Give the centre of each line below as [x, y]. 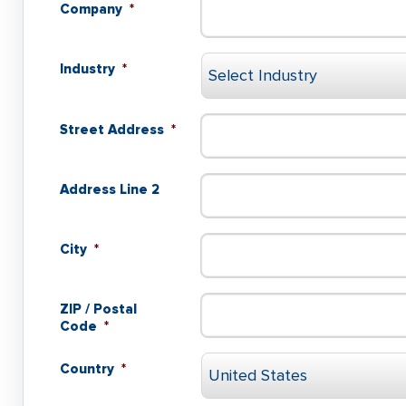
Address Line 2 [110, 189]
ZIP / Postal [98, 309]
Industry [87, 68]
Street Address [112, 129]
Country [87, 368]
